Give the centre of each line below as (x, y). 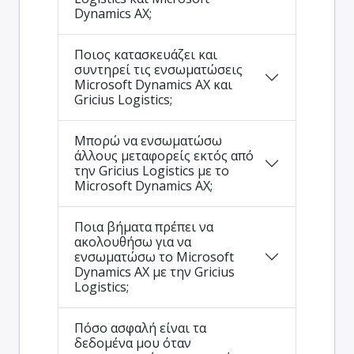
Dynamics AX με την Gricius (154, 271)
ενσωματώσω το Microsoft (154, 256)
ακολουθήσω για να (133, 241)
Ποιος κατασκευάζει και (146, 54)
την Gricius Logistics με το (152, 170)
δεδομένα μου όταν (133, 343)
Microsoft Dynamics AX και (153, 84)
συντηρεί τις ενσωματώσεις (158, 69)
